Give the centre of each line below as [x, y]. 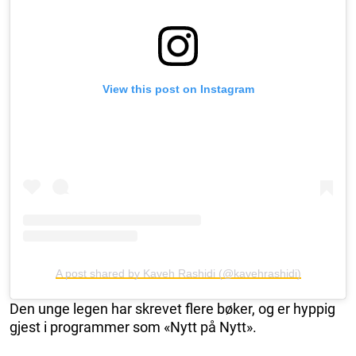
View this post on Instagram [178, 89]
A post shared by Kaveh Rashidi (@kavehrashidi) [178, 274]
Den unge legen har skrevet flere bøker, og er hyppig [172, 309]
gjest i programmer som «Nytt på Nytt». [133, 327]
